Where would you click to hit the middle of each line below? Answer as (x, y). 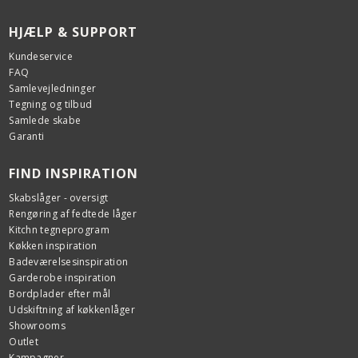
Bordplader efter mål (60, 294)
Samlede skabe (45, 121)
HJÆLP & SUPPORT (74, 32)
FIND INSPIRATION (74, 174)
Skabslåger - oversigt (59, 198)
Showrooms (37, 326)
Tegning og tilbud (51, 105)
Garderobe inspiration (63, 278)
